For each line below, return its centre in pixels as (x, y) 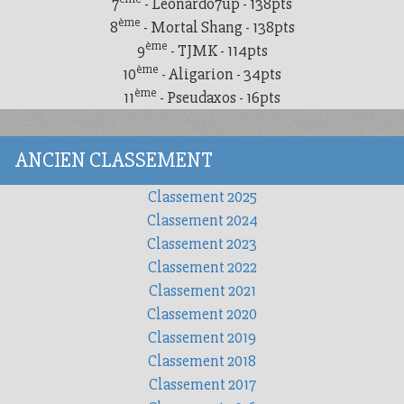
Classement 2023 (202, 243)
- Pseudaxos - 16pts (219, 97)
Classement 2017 (202, 384)
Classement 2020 (202, 313)
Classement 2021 (202, 290)
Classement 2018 (202, 360)
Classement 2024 (202, 220)
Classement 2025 (202, 196)
